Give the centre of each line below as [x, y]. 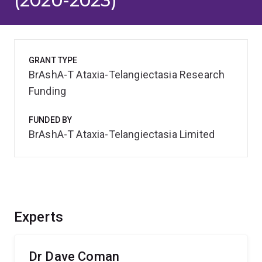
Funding [48, 91]
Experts [39, 217]
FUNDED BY [51, 120]
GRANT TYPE [53, 60]
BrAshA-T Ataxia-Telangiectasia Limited [122, 134]
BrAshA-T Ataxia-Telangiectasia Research [127, 75]
